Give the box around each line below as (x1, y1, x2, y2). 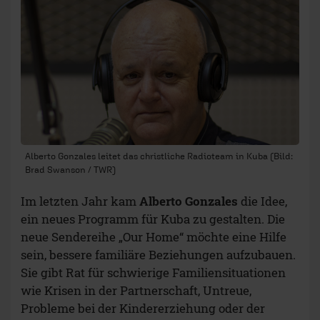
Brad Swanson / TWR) (25, 164, 116, 175)
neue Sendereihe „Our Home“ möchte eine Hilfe (21, 228, 286, 245)
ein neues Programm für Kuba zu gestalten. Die (21, 210, 285, 227)
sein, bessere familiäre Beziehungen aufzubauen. (21, 246, 296, 263)
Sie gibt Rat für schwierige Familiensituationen (21, 264, 286, 281)
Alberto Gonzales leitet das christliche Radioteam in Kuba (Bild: (25, 150, 293, 161)
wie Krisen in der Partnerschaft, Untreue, (21, 281, 251, 299)
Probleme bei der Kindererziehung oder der (21, 299, 265, 316)
